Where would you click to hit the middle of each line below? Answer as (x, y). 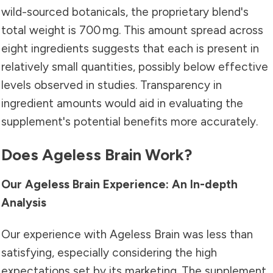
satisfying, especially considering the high (109, 252)
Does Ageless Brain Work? (97, 154)
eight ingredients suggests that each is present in (130, 48)
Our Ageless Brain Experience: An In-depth (119, 184)
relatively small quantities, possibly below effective (135, 66)
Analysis (24, 202)
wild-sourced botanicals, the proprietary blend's (125, 12)
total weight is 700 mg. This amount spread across (132, 30)
